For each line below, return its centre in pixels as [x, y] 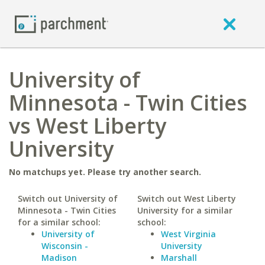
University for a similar [185, 210]
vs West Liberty [88, 126]
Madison [59, 258]
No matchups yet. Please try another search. [105, 172]
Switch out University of [68, 198]
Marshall [179, 258]
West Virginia [188, 234]
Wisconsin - [65, 246]
